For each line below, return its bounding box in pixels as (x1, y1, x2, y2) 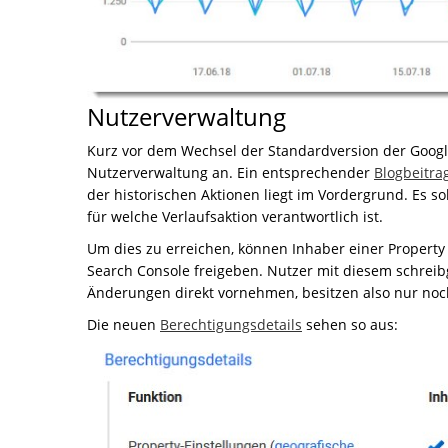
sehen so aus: (302, 314, 398, 334)
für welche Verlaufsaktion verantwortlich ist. (87, 206, 383, 226)
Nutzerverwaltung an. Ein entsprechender (87, 162, 374, 182)
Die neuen (87, 314, 160, 334)
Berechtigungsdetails (160, 314, 302, 334)
